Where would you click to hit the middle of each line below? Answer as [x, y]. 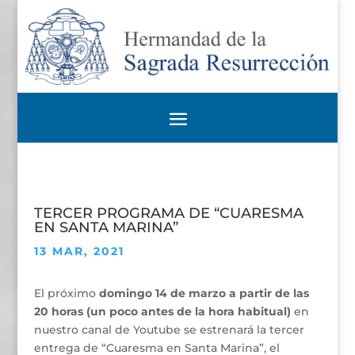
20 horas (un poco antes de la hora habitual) [164, 312]
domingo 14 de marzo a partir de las [204, 294]
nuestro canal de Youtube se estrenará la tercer [169, 330]
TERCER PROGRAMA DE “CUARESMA [168, 214]
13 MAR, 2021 [79, 252]
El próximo [66, 294]
